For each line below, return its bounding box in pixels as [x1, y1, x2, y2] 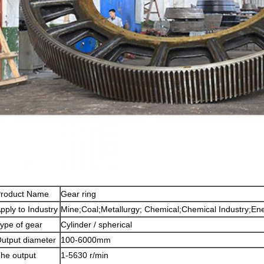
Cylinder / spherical [61, 220, 132, 229]
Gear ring [61, 189, 98, 199]
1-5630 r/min [61, 250, 108, 260]
